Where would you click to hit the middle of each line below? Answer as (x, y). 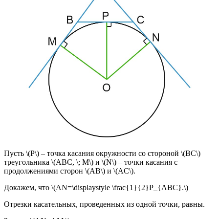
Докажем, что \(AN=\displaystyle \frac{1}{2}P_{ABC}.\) (96, 188)
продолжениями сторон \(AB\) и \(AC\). (70, 171)
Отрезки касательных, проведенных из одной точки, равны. (104, 204)
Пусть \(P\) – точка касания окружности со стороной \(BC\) (102, 153)
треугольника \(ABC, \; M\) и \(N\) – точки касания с (91, 162)
